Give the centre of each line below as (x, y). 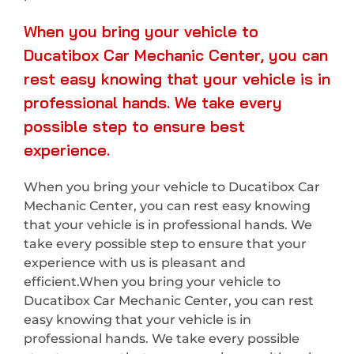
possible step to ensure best (134, 126)
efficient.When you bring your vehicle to (152, 282)
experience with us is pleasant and (135, 263)
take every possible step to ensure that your (165, 244)
